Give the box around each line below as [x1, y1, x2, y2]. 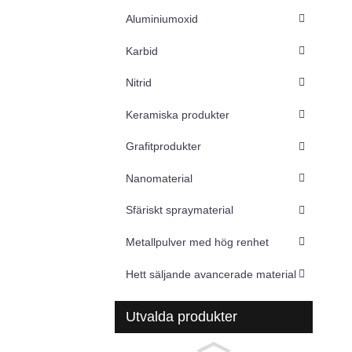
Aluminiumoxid [126, 12, 198, 25]
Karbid [126, 44, 158, 57]
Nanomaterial [126, 171, 192, 185]
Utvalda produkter [126, 309, 237, 325]
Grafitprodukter [126, 140, 201, 153]
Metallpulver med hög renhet [126, 236, 269, 249]
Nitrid [126, 76, 152, 90]
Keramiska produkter [126, 108, 229, 121]
